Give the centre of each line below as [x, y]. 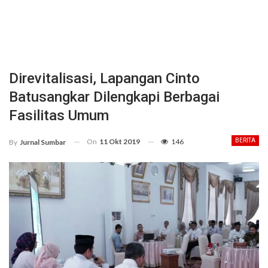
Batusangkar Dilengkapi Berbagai [114, 97]
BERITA [245, 140]
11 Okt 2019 [120, 141]
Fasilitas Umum [59, 115]
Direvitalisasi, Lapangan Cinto [104, 78]
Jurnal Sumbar [43, 142]
